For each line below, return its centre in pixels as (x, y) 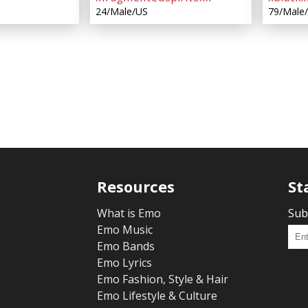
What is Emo (129, 213)
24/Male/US (122, 12)
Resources (136, 187)
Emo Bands (126, 246)
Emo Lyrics (125, 263)
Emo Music (125, 230)
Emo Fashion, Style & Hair (163, 279)
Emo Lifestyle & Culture (157, 296)
